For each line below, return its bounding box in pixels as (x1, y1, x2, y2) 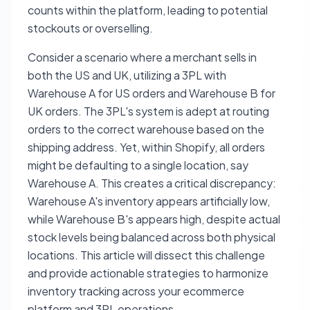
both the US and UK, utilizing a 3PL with (28, 68, 226, 82)
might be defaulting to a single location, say (28, 158, 248, 172)
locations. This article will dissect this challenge (28, 248, 265, 262)
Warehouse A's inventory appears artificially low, (28, 194, 270, 208)
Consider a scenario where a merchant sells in (28, 50, 257, 64)
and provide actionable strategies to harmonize (28, 266, 268, 280)
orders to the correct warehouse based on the (28, 122, 264, 136)
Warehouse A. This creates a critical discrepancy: (28, 176, 276, 190)
